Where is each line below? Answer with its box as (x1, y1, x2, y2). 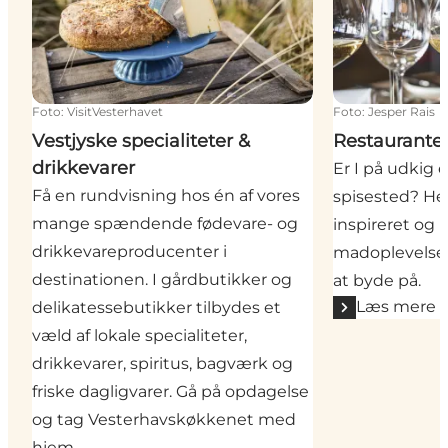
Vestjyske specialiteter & (32, 130, 250, 153)
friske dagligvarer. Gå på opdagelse (32, 382, 309, 402)
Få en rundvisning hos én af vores (32, 186, 300, 206)
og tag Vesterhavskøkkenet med (32, 410, 296, 430)
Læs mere (356, 297, 437, 317)
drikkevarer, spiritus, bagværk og (32, 354, 293, 374)
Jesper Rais (368, 104, 436, 120)
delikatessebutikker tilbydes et (32, 298, 281, 318)
